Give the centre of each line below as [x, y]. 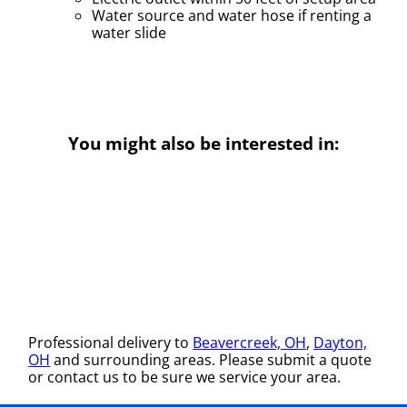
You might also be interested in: [203, 144]
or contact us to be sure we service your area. [185, 377]
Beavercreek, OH [250, 342]
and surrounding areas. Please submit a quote [211, 359]
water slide [129, 33]
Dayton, [341, 342]
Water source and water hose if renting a [232, 16]
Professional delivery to [111, 342]
